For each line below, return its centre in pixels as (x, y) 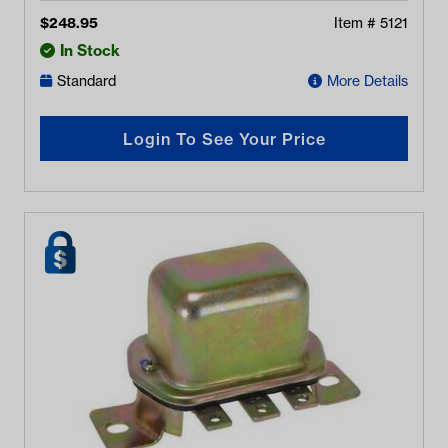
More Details (367, 80)
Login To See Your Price (224, 138)
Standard (86, 80)
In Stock (90, 50)
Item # (357, 23)
